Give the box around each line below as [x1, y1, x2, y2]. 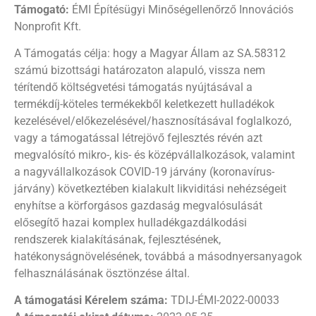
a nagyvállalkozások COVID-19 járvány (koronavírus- [14, 164, 274, 178]
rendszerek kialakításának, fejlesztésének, [14, 232, 221, 246]
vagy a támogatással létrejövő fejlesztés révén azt [14, 130, 262, 145]
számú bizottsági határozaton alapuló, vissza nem [14, 63, 265, 77]
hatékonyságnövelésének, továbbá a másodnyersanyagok [14, 249, 302, 263]
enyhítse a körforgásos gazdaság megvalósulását [14, 198, 262, 212]
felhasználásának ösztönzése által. [14, 266, 190, 280]
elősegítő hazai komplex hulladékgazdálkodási [14, 215, 247, 229]
